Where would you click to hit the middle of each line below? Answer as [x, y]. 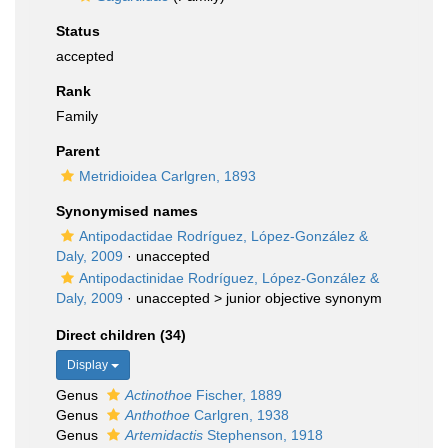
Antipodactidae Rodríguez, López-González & [223, 236]
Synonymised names [127, 211]
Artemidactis [164, 435]
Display [89, 365]
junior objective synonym [304, 298]
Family [77, 116]
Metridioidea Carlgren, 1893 [167, 176]
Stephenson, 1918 [263, 435]
